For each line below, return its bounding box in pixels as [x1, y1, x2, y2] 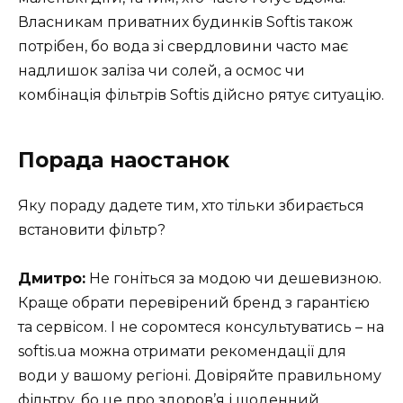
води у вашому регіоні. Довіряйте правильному [18, 367, 381, 385]
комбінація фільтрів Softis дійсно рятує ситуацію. [18, 86, 384, 104]
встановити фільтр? [18, 221, 166, 239]
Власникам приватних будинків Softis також [18, 13, 353, 31]
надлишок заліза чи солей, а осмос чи [18, 62, 305, 80]
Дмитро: [18, 270, 85, 288]
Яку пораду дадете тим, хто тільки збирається [18, 197, 364, 215]
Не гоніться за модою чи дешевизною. [85, 270, 381, 288]
